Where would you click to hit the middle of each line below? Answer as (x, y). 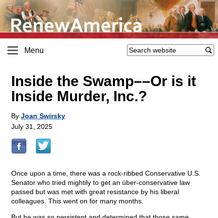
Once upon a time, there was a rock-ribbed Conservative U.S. (106, 173)
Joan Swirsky (43, 116)
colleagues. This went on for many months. (77, 201)
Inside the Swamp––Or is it (104, 81)
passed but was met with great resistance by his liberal (95, 192)
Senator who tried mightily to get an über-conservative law (100, 183)
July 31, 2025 (32, 127)
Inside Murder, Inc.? (79, 96)
